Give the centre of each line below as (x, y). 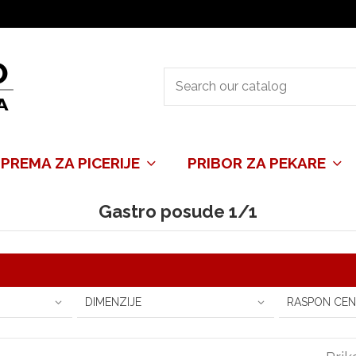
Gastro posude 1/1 (178, 211)
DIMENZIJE (113, 302)
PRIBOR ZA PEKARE (259, 163)
